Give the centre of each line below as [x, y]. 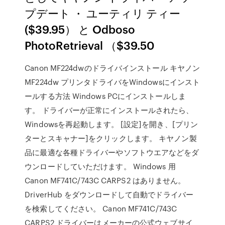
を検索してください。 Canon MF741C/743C [101, 208]
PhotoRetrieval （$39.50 [90, 45]
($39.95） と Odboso [80, 29]
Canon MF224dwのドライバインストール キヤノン [113, 68]
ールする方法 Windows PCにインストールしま [105, 96]
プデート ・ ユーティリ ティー [103, 13]
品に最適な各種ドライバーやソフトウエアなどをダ [112, 152]
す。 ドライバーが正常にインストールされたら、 [109, 110]
